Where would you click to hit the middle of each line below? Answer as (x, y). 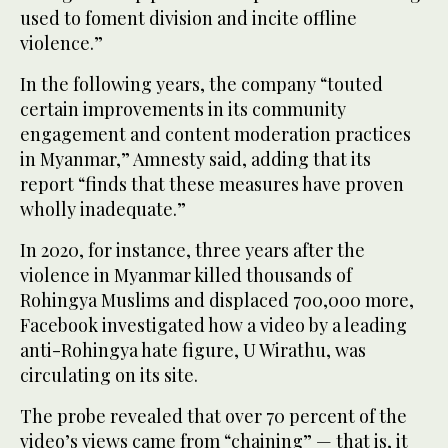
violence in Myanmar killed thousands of (186, 274)
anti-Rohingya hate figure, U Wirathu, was (193, 349)
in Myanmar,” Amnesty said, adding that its (195, 158)
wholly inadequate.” (103, 208)
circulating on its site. (109, 374)
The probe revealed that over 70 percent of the (213, 415)
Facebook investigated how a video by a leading (213, 324)
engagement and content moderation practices (215, 133)
